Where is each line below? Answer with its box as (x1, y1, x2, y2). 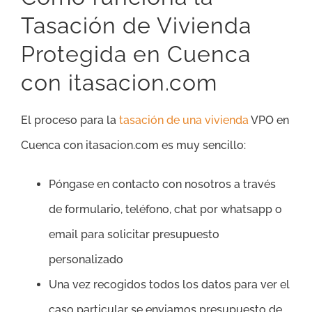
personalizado (49, 252, 123, 266)
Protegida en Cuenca (21, 40, 251, 67)
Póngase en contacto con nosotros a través (49, 177, 276, 191)
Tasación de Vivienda (21, 12, 251, 38)
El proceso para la (21, 113, 119, 127)
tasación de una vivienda (119, 113, 249, 127)
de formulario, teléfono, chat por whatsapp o (49, 202, 282, 216)
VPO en (249, 113, 289, 127)
